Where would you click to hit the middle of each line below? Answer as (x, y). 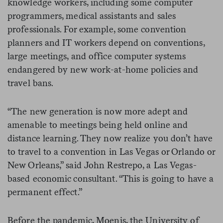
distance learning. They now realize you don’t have (110, 138)
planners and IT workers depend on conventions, (106, 42)
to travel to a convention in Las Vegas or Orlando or (111, 151)
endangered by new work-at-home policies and (103, 69)
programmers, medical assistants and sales (92, 15)
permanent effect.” (45, 192)
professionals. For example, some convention (97, 29)
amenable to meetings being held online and (98, 124)
